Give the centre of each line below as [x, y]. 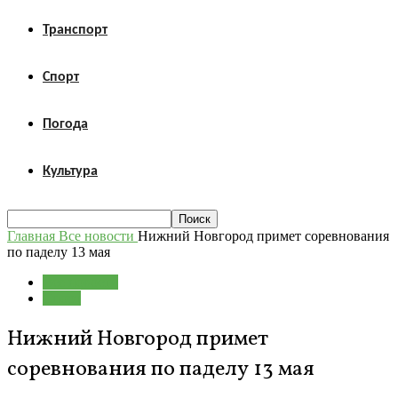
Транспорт [75, 30]
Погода [65, 124]
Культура [70, 171]
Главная [31, 236]
